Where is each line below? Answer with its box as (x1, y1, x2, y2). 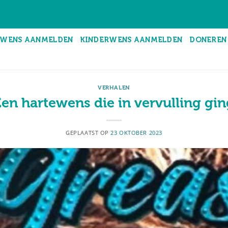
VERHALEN (98, 84, 130, 91)
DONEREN (189, 35, 227, 44)
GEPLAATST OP (66, 128, 111, 136)
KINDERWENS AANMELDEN (80, 35, 183, 44)
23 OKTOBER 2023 (110, 128, 162, 136)
